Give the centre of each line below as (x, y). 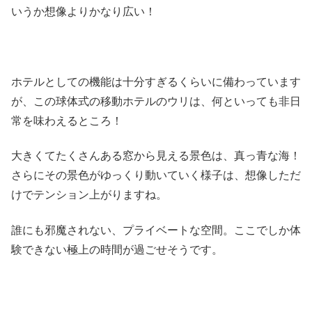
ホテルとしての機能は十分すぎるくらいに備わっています (156, 81)
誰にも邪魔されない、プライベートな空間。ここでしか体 (156, 230)
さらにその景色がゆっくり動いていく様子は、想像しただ (156, 175)
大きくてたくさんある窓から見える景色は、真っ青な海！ (156, 156)
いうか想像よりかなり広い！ (84, 12)
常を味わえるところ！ (67, 120)
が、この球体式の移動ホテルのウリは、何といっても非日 (156, 101)
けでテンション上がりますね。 (89, 195)
